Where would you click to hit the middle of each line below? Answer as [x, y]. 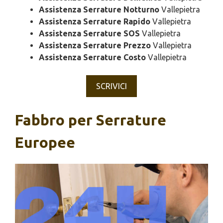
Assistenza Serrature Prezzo [95, 45]
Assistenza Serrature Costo [92, 57]
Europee [45, 142]
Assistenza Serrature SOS [89, 33]
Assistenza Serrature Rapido [95, 21]
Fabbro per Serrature [91, 120]
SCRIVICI [111, 86]
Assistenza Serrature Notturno [99, 9]
